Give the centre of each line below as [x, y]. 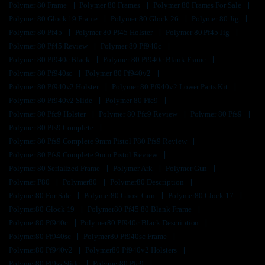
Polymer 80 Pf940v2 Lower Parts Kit [171, 86]
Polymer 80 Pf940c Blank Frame [156, 59]
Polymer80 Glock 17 [202, 195]
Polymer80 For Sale [41, 195]
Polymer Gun [187, 168]
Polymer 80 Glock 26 [146, 18]
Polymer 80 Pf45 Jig [198, 32]
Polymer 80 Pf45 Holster [114, 32]
